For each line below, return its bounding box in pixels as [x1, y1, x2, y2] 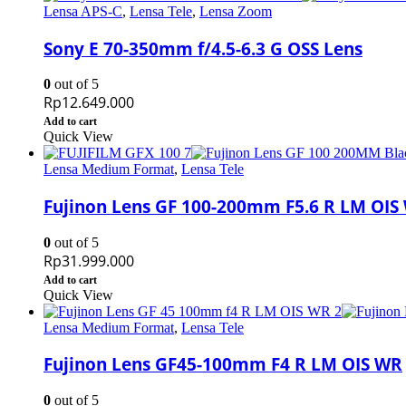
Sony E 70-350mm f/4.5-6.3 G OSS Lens [43, 36, 362, 60]
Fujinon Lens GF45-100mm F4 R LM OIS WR [43, 353, 402, 376]
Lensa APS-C [43, 3, 122, 19]
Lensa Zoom [199, 3, 272, 19]
